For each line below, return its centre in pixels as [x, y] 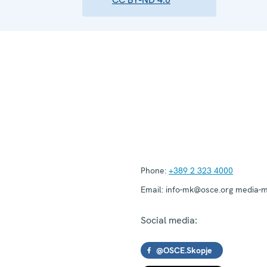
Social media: [169, 220]
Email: [152, 189]
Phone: [153, 170]
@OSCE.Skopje [184, 250]
